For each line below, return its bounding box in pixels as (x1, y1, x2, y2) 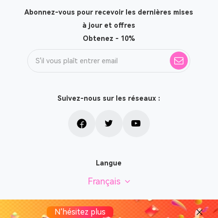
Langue (96, 159, 122, 167)
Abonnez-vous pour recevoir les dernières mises (24, 8, 194, 16)
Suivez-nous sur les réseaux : (57, 94, 161, 102)
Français (87, 176, 121, 186)
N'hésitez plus (54, 207, 106, 217)
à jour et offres (82, 21, 136, 29)
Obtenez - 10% (82, 35, 135, 42)
